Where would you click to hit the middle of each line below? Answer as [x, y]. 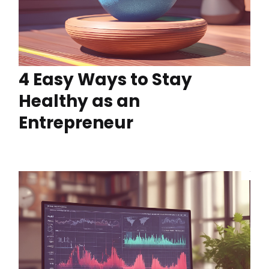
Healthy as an [79, 101]
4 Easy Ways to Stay [105, 79]
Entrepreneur [76, 122]
